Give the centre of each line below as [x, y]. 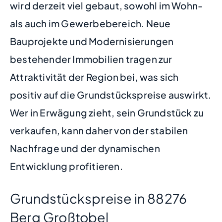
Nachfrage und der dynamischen [85, 148]
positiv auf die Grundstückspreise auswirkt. [111, 94]
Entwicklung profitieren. [66, 166]
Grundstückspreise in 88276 [99, 198]
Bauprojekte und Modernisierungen [92, 41]
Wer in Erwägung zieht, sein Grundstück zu [107, 112]
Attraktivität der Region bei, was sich [94, 77]
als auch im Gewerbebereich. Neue [90, 23]
